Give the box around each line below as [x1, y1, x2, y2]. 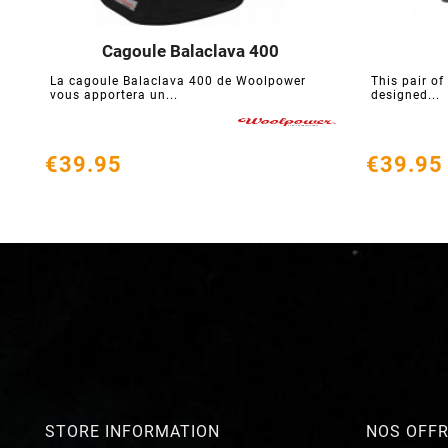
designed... [371, 88, 440, 103]
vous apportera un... [50, 88, 178, 103]
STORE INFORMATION [45, 422, 220, 442]
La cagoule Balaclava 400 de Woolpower [50, 74, 306, 89]
